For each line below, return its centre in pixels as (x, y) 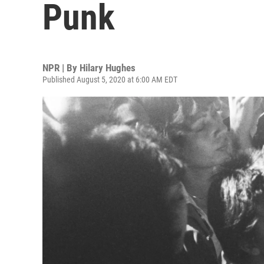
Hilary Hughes (108, 68)
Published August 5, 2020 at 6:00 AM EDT (110, 80)
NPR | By (61, 68)
